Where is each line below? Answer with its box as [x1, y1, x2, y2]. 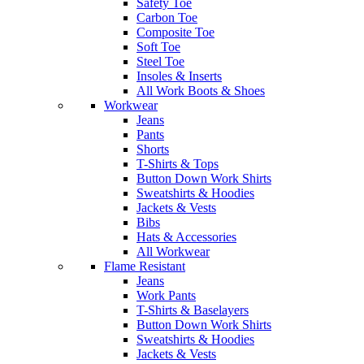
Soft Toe [136, 39, 180, 54]
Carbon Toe [136, 10, 197, 24]
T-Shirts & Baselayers [136, 302, 249, 317]
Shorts [136, 141, 169, 156]
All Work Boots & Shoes [136, 83, 265, 97]
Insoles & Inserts [136, 68, 222, 83]
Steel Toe [136, 54, 184, 68]
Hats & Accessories [136, 229, 236, 244]
